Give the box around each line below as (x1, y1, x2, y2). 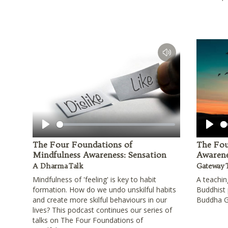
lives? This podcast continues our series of (33, 205, 172, 215)
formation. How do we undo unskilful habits (33, 185, 176, 194)
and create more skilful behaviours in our (33, 195, 167, 205)
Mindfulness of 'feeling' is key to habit (33, 175, 156, 184)
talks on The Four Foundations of (33, 215, 143, 225)
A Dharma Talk (33, 161, 83, 170)
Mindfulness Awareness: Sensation (33, 150, 166, 160)
